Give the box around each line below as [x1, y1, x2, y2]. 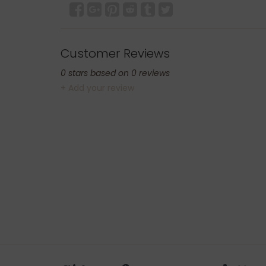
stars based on [66, 66, 131, 79]
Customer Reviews [61, 45, 170, 62]
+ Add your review [61, 81, 134, 94]
